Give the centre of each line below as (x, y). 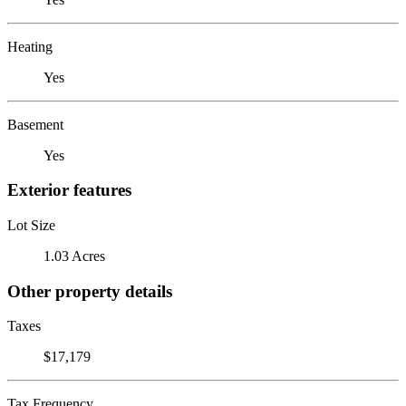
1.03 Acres (74, 256)
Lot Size (31, 225)
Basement (35, 124)
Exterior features (69, 190)
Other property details (90, 291)
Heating (30, 46)
